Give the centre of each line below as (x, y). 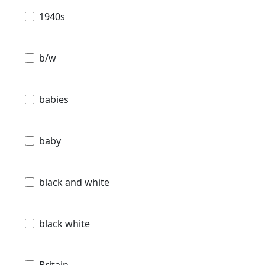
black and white (74, 182)
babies (54, 100)
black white (64, 224)
